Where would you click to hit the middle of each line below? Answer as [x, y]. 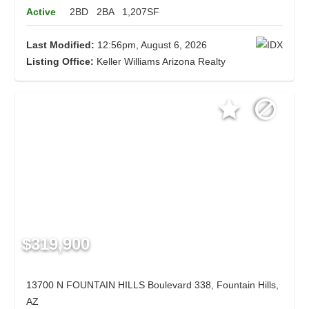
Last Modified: [61, 45]
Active [41, 12]
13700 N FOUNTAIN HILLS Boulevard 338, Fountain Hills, [153, 285]
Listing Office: [60, 62]
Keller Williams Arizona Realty [160, 62]
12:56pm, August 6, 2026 [151, 45]
